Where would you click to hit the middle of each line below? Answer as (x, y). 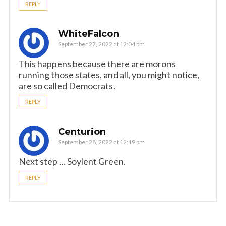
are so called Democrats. (67, 86)
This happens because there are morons (97, 64)
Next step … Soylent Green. (72, 161)
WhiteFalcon (89, 34)
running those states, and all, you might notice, (109, 75)
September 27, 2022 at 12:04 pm (101, 44)
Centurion (82, 132)
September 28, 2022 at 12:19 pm (101, 142)
